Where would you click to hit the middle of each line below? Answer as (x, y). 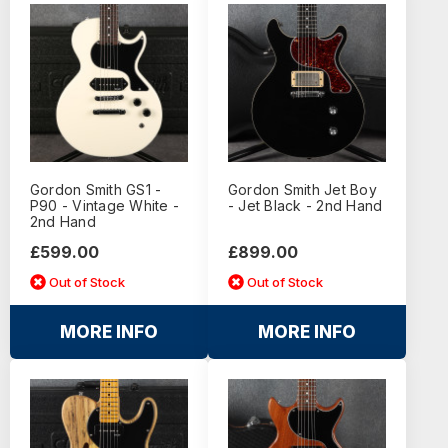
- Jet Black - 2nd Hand (305, 206)
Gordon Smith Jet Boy (302, 190)
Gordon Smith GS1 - (95, 190)
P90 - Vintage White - (104, 206)
